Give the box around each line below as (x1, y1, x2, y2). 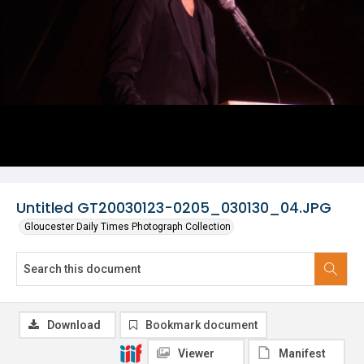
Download (47, 318, 101, 331)
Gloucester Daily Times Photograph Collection (24, 221, 231, 232)
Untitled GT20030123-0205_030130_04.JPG (16, 197, 331, 218)
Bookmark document (145, 318, 258, 331)
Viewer (178, 347, 214, 360)
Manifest (279, 347, 326, 360)
